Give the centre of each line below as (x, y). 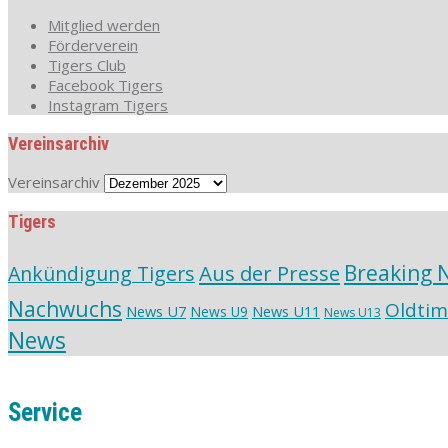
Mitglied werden (104, 24)
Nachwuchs (65, 308)
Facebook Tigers (105, 84)
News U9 (219, 311)
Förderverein (93, 44)
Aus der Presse (269, 272)
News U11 (286, 310)
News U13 (352, 312)
